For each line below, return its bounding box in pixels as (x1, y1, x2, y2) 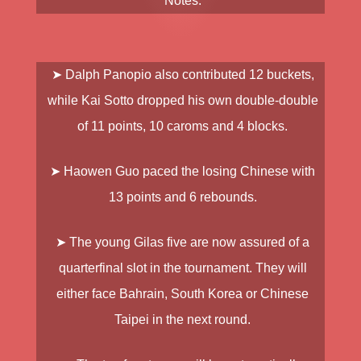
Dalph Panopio (64, 68, 151, 81)
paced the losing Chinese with (139, 164, 315, 178)
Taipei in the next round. (114, 313, 251, 326)
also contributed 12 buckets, (151, 68, 314, 81)
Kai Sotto (81, 93, 134, 107)
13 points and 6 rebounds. (108, 190, 257, 204)
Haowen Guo (64, 164, 139, 178)
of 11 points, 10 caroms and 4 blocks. (77, 119, 288, 133)
